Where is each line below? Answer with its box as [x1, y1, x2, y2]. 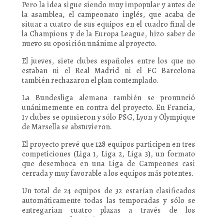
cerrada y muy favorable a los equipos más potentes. [21, 168, 194, 179]
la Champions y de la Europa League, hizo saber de [21, 29, 196, 39]
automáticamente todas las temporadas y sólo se [21, 195, 196, 206]
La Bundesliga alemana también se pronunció [21, 93, 196, 103]
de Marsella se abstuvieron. [21, 122, 112, 132]
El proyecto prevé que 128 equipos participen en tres [21, 139, 196, 150]
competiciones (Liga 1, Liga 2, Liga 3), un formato [21, 149, 196, 159]
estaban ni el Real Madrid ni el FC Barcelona [21, 65, 196, 76]
